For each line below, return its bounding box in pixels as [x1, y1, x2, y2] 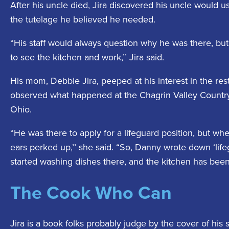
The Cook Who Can [10, 179, 172, 207]
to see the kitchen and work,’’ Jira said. [10, 51, 164, 64]
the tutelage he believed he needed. [10, 13, 155, 27]
